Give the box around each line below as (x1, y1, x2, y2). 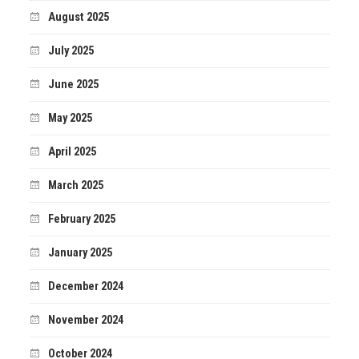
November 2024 (47, 313, 123, 328)
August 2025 (47, 10, 109, 25)
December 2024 (47, 280, 123, 294)
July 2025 (47, 44, 94, 58)
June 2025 (47, 78, 99, 92)
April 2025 (47, 145, 96, 159)
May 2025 (47, 111, 92, 126)
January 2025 (47, 246, 112, 260)
